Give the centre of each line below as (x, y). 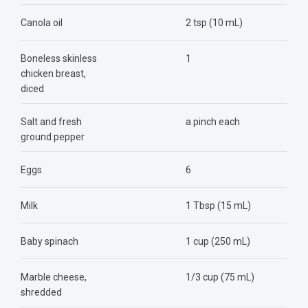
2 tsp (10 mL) (216, 22)
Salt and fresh (51, 121)
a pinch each (213, 121)
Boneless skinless (59, 58)
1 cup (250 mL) (219, 241)
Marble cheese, (54, 277)
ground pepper (53, 136)
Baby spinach (49, 241)
